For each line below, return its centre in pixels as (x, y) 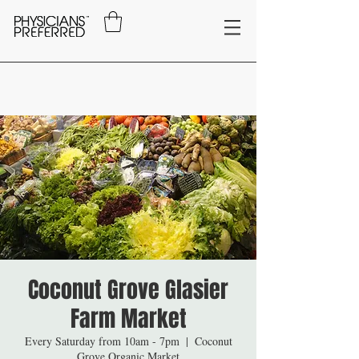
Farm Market (128, 319)
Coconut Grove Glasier (128, 290)
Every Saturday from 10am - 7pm (102, 341)
